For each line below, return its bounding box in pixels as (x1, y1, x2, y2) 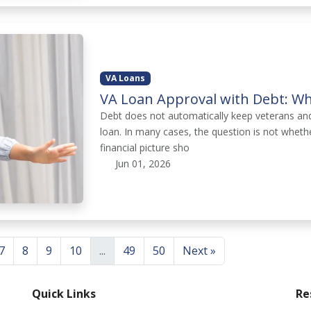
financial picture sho (100, 141, 190, 155)
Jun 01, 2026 (112, 157, 171, 171)
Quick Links (32, 286, 96, 302)
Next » (183, 243, 216, 259)
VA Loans (106, 72, 146, 84)
